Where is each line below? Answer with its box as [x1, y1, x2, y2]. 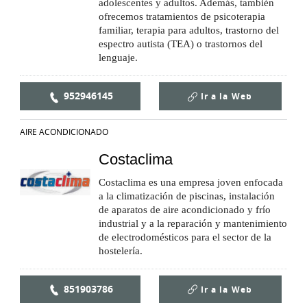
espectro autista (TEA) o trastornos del [99, 38, 262, 50]
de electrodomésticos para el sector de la [99, 231, 271, 243]
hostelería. [99, 245, 143, 256]
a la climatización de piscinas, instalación [99, 190, 275, 201]
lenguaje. [99, 52, 138, 64]
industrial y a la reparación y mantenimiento [99, 217, 287, 229]
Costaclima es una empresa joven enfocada [99, 176, 283, 188]
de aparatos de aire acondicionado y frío [99, 204, 271, 215]
